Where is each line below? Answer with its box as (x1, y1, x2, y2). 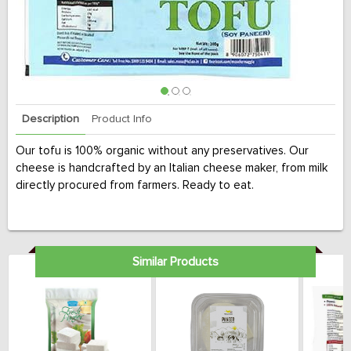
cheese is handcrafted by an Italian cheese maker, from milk (16, 162, 327, 174)
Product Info (92, 114, 152, 125)
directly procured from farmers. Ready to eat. (16, 179, 254, 191)
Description (22, 114, 79, 125)
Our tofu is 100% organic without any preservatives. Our (16, 145, 309, 157)
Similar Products (132, 255, 219, 268)
